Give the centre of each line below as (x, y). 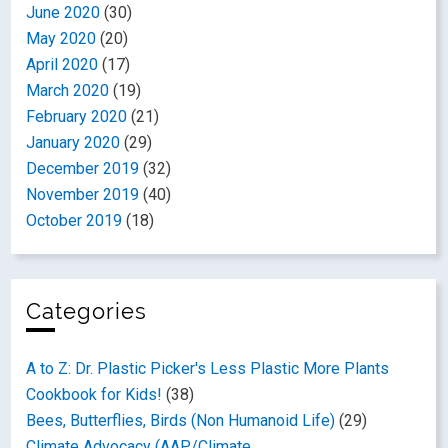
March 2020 (68, 90)
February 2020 (77, 116)
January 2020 (73, 142)
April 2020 (62, 64)
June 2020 (63, 12)
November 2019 (83, 194)
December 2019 (83, 168)
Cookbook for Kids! (94, 394)
